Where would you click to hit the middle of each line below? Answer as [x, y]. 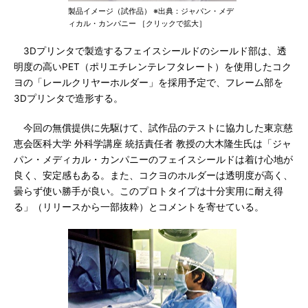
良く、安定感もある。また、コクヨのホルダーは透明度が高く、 [153, 175]
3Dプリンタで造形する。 [68, 98]
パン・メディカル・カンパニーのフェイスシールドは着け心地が [153, 159]
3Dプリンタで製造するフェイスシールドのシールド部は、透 [150, 51]
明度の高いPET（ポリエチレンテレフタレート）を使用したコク [153, 67]
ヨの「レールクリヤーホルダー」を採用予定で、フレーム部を [148, 82]
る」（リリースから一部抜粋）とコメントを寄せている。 [139, 207]
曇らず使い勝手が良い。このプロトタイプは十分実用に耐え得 [148, 191]
